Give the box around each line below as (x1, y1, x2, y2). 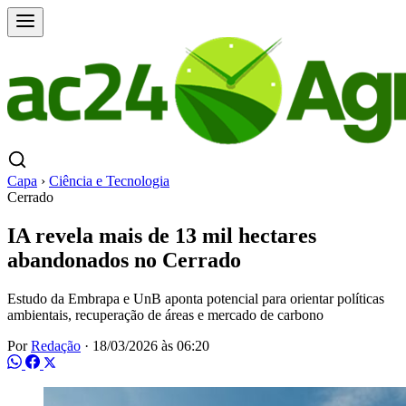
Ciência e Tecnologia (49, 173, 169, 188)
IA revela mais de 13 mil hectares (7, 223, 316, 247)
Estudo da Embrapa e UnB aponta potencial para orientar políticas (7, 290, 384, 306)
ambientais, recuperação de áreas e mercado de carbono (7, 306, 324, 323)
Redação (31, 337, 81, 353)
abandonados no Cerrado (7, 247, 241, 272)
